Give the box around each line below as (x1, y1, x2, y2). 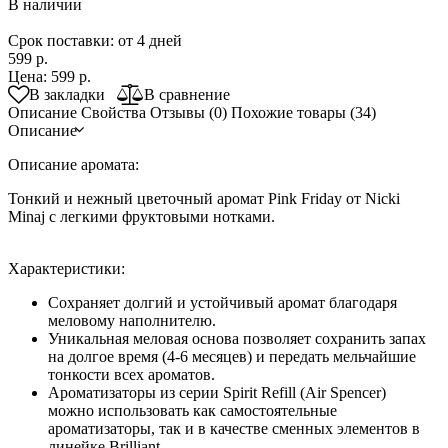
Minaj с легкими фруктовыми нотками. (8, 207, 275, 225)
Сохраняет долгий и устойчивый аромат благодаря (48, 293, 397, 311)
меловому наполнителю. (48, 311, 216, 329)
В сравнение (144, 85, 230, 103)
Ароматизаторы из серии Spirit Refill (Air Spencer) (48, 383, 386, 401)
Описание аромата (8, 155, 135, 173)
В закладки (29, 85, 105, 103)
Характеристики (8, 259, 121, 277)
